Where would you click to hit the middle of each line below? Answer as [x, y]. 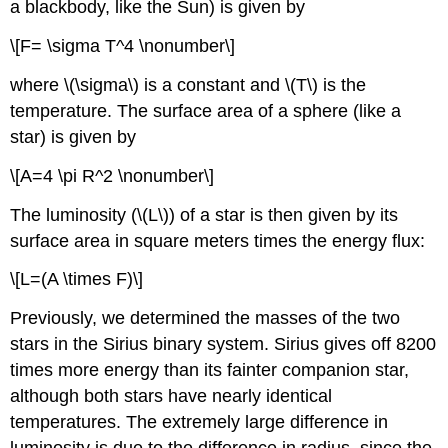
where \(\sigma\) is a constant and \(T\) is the [188, 85]
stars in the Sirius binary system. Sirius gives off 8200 [223, 344]
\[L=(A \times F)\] [77, 279]
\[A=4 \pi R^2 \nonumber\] [112, 175]
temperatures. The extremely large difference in [199, 422]
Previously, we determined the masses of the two [205, 318]
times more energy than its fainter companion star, [210, 370]
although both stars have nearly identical [171, 396]
